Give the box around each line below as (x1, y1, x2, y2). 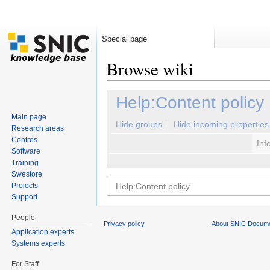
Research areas (11, 124, 64, 133)
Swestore (11, 169, 43, 178)
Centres (11, 135, 38, 144)
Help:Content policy (116, 93, 264, 113)
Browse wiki (107, 57, 193, 80)
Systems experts (11, 239, 66, 248)
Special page (102, 34, 147, 43)
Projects (11, 181, 39, 190)
